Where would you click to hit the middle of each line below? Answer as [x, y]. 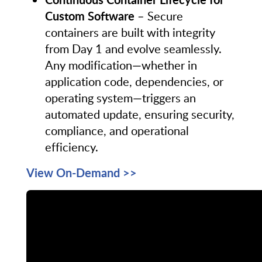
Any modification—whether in [121, 65]
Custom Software [89, 15]
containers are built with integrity [130, 32]
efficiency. [71, 146]
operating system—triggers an [120, 97]
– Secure [158, 15]
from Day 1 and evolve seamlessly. [133, 48]
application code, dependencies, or [134, 81]
